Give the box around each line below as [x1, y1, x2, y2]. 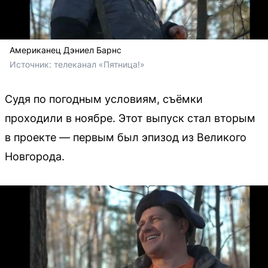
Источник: [10, 59, 54, 69]
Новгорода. [5, 150, 65, 163]
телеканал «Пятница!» [54, 59, 145, 69]
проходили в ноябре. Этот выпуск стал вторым [5, 111, 255, 124]
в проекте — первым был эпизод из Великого [5, 130, 246, 144]
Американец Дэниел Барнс [10, 44, 121, 55]
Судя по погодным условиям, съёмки [5, 92, 203, 105]
